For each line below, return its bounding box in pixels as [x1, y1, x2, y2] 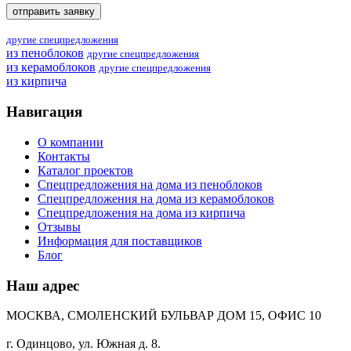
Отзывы [38, 219, 81, 233]
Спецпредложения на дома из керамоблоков [38, 191, 274, 205]
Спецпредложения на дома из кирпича [38, 205, 245, 219]
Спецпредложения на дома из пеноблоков [38, 177, 262, 191]
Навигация [6, 103, 82, 121]
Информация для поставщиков [38, 233, 202, 248]
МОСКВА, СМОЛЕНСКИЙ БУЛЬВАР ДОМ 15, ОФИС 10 [6, 309, 321, 323]
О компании [38, 135, 103, 149]
